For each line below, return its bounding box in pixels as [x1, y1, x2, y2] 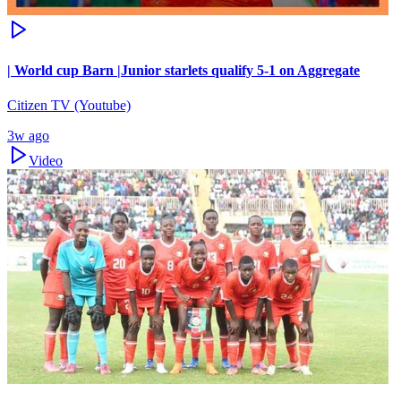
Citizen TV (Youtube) [7, 98, 131, 114]
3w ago [7, 128, 49, 144]
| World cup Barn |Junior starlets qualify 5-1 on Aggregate [7, 62, 360, 78]
